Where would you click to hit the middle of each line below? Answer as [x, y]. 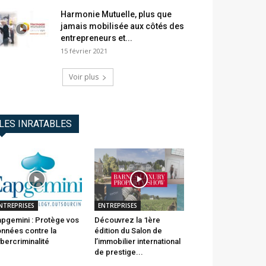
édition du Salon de [128, 230]
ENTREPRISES [117, 205]
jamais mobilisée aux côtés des [122, 26]
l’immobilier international [137, 241]
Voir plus [84, 77]
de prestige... [118, 252]
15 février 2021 [84, 51]
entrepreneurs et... [96, 38]
